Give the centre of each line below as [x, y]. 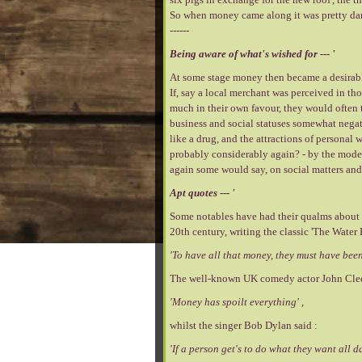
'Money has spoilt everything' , [237, 302]
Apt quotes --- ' [202, 193]
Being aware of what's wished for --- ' [253, 54]
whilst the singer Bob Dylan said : [244, 325]
